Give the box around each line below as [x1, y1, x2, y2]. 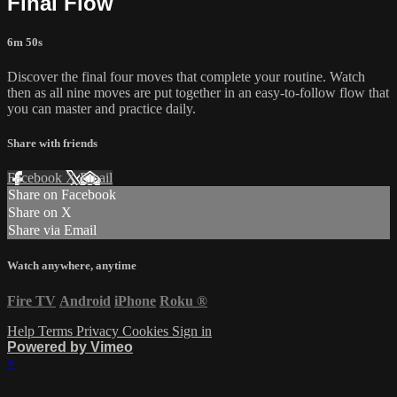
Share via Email [8, 222, 97, 238]
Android [59, 292, 111, 308]
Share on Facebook [8, 187, 116, 203]
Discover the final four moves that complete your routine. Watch [7, 68, 365, 84]
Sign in [172, 323, 212, 339]
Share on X [8, 205, 72, 221]
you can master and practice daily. [7, 100, 196, 116]
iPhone [114, 292, 156, 308]
